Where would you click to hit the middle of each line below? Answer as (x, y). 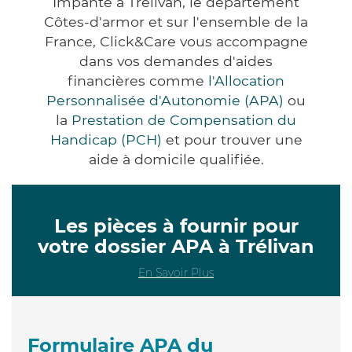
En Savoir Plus (176, 272)
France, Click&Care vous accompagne (176, 41)
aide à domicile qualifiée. (176, 159)
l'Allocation (246, 80)
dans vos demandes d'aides (176, 60)
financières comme (138, 80)
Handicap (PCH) (106, 139)
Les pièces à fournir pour (176, 225)
